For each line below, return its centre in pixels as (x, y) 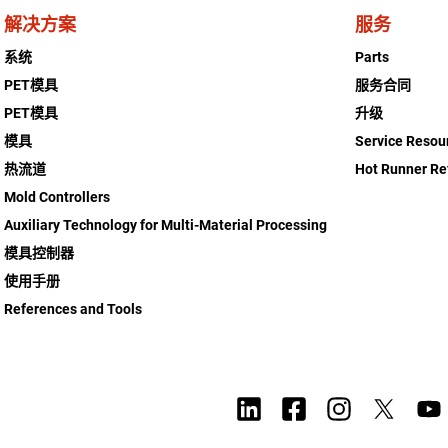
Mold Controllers (57, 196)
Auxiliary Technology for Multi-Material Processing (166, 224)
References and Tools (73, 308)
